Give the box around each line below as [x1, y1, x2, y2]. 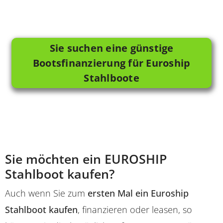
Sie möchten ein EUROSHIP [5, 150, 167, 168]
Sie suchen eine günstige [49, 41, 174, 55]
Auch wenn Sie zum [5, 187, 88, 200]
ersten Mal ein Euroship [88, 187, 189, 200]
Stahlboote [84, 71, 139, 85]
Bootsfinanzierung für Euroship [32, 56, 191, 70]
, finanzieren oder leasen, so [78, 204, 192, 216]
